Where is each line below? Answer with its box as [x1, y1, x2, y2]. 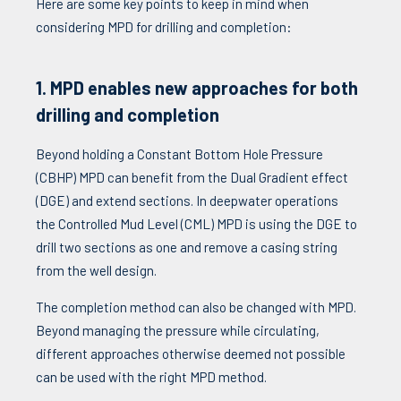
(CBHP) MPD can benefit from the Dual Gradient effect [36, 169, 348, 186]
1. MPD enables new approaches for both [36, 77, 358, 99]
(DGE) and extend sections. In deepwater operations [36, 192, 338, 209]
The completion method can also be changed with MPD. [36, 299, 356, 316]
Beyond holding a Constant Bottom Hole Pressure [36, 146, 323, 163]
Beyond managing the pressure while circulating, [36, 322, 320, 339]
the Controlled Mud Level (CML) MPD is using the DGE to [36, 216, 357, 233]
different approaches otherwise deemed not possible [36, 346, 346, 363]
